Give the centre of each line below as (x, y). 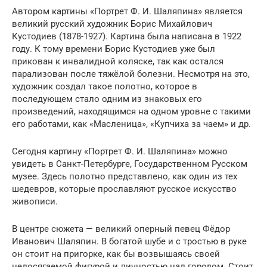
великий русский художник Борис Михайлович (112, 24)
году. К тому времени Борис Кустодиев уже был (114, 49)
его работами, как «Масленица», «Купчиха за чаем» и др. (131, 124)
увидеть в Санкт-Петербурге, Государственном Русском (130, 164)
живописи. (35, 202)
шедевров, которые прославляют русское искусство (124, 189)
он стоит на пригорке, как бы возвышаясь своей (116, 254)
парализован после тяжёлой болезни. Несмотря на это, (131, 74)
